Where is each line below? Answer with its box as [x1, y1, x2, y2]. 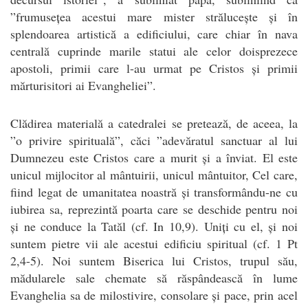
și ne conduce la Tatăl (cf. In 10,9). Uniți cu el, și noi [10, 217, 298, 234]
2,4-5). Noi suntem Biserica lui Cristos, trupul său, [10, 252, 298, 269]
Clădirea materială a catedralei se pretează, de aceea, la [10, 114, 298, 131]
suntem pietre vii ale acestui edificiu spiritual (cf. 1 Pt [10, 234, 298, 252]
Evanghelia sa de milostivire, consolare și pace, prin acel [10, 286, 298, 303]
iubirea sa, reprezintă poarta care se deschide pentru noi [10, 200, 298, 217]
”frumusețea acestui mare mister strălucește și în [10, 8, 298, 25]
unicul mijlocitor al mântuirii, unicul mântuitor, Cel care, [10, 166, 298, 183]
